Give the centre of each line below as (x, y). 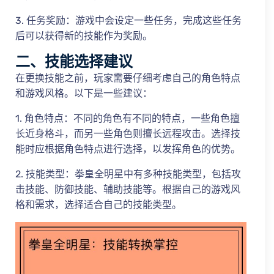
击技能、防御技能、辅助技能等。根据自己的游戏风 (128, 189)
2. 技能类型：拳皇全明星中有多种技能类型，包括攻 (128, 174)
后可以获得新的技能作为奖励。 (84, 36)
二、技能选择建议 (74, 61)
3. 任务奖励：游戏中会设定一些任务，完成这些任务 (128, 20)
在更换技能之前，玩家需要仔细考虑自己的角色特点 (128, 78)
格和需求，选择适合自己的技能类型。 (98, 205)
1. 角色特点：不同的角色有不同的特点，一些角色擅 (128, 118)
